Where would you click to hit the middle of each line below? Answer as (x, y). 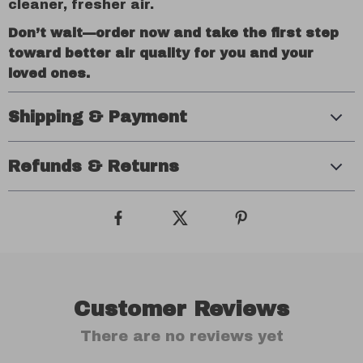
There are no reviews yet (181, 336)
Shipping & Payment (98, 117)
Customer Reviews (181, 309)
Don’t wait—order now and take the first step (173, 33)
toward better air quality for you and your (161, 53)
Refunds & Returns (94, 166)
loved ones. (49, 73)
